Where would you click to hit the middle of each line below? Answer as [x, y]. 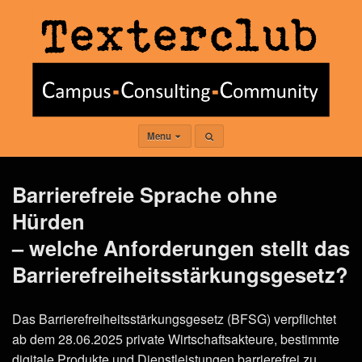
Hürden [48, 221]
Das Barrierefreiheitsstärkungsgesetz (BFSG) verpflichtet [174, 318]
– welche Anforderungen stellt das [181, 248]
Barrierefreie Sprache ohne [145, 194]
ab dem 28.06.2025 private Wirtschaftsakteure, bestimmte [176, 339]
